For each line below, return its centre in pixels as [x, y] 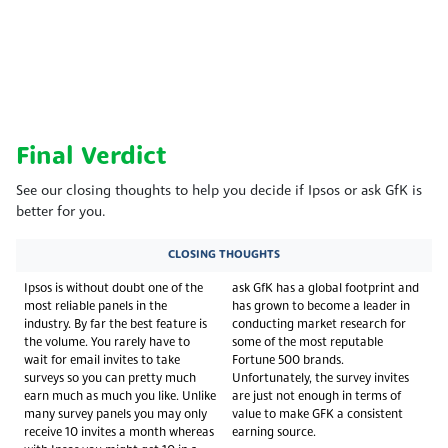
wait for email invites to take [102, 360]
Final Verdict [91, 157]
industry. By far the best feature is [115, 324]
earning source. [274, 432]
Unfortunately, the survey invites [320, 378]
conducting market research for [319, 324]
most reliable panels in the [95, 306]
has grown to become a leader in [321, 306]
